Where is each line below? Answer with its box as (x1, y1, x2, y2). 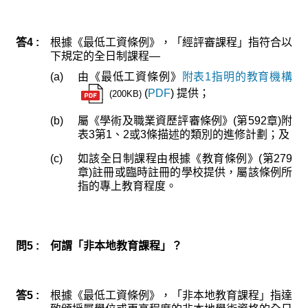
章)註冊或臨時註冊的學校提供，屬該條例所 (78, 166, 292, 179)
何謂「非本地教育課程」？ (50, 240, 182, 252)
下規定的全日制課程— (50, 50, 160, 63)
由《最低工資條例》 (78, 71, 182, 83)
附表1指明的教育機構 (181, 71, 292, 83)
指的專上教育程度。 (78, 180, 177, 192)
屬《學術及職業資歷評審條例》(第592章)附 (78, 115, 292, 127)
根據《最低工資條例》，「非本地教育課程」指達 (50, 289, 292, 302)
